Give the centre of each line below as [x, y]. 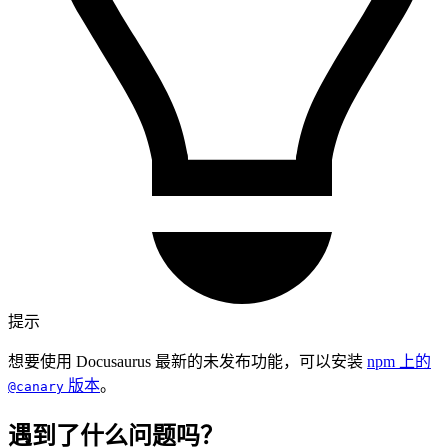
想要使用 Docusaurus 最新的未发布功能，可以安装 [187, 362]
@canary [36, 387]
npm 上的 [399, 362]
